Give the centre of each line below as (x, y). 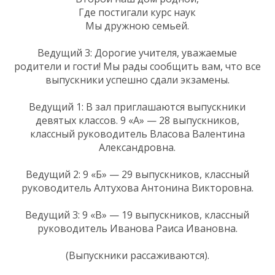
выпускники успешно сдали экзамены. (137, 79)
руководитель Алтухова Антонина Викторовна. (137, 188)
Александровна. (137, 147)
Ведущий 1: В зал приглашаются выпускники (137, 107)
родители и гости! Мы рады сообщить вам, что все (137, 66)
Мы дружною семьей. (137, 25)
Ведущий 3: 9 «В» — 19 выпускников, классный (137, 215)
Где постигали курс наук (137, 12)
